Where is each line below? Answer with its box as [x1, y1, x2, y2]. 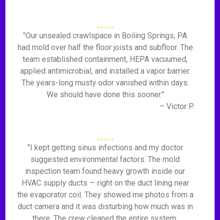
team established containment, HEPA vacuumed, [23, 55, 188, 64]
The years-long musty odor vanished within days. [21, 78, 189, 87]
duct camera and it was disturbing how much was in [17, 202, 193, 211]
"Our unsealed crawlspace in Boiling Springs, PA [23, 31, 188, 40]
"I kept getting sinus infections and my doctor [27, 143, 183, 152]
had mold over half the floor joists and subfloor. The [17, 43, 193, 52]
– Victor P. [159, 102, 194, 111]
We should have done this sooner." [46, 90, 164, 99]
